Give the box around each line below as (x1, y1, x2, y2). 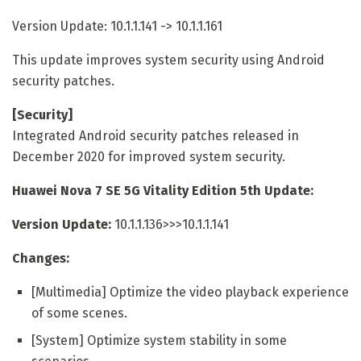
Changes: (12, 250, 69, 266)
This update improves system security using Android (12, 52, 325, 68)
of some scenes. (31, 305, 127, 321)
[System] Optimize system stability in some (31, 332, 287, 348)
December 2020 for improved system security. (12, 148, 285, 164)
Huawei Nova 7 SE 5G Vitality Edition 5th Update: (12, 182, 317, 198)
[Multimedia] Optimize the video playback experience (31, 284, 349, 300)
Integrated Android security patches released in (12, 127, 299, 143)
